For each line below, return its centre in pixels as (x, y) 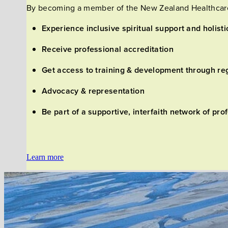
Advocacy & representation (93, 91)
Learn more (45, 157)
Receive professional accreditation (109, 49)
